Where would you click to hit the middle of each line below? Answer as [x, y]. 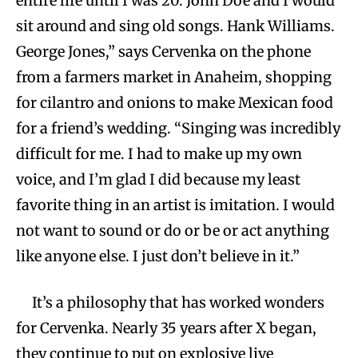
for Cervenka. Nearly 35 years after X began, [166, 328]
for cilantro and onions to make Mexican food [175, 102]
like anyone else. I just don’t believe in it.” [158, 256]
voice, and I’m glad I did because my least [158, 179]
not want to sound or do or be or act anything [173, 230]
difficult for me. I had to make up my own [159, 153]
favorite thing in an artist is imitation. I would [175, 205]
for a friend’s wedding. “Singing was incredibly [178, 128]
